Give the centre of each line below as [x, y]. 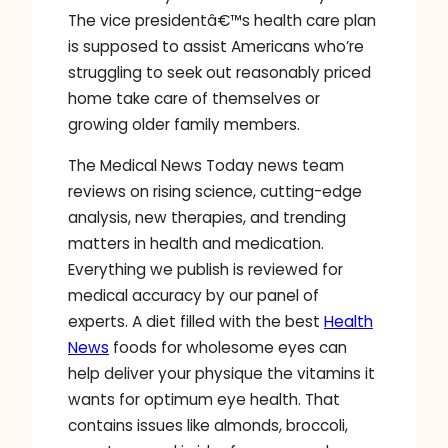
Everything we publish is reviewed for [205, 269]
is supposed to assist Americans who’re [216, 46]
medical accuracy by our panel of [193, 295]
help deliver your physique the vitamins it [221, 373]
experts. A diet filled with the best [196, 321]
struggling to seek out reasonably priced [219, 72]
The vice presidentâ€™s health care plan [222, 20]
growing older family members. [184, 124]
